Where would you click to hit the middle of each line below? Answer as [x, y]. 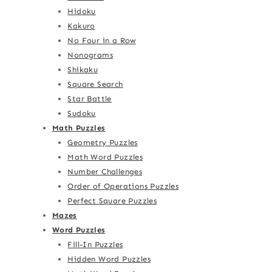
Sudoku [82, 114]
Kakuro [81, 26]
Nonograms [90, 55]
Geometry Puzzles [103, 143]
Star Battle [90, 99]
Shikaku [83, 70]
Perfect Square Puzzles [112, 201]
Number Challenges [105, 172]
